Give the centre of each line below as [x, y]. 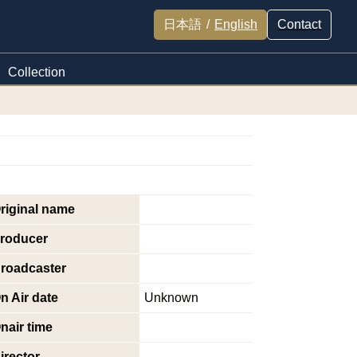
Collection [37, 72]
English [236, 24]
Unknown [171, 298]
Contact [299, 24]
